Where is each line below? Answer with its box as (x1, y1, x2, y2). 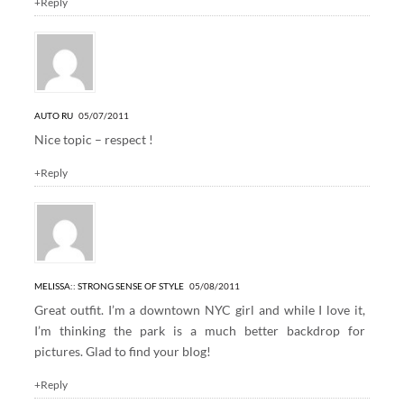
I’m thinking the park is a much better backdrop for (33, 322, 366, 338)
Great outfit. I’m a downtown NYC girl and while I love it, (33, 301, 366, 317)
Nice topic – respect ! (33, 131, 153, 147)
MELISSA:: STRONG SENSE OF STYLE (33, 280, 184, 291)
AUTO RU (33, 109, 73, 121)
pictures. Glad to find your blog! (33, 343, 211, 359)
